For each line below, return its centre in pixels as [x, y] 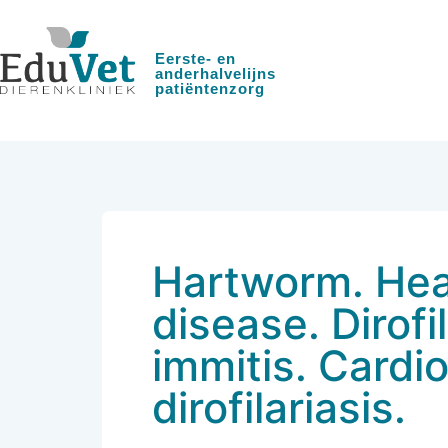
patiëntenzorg [210, 88]
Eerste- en [196, 58]
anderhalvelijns [216, 73]
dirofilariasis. [279, 407]
